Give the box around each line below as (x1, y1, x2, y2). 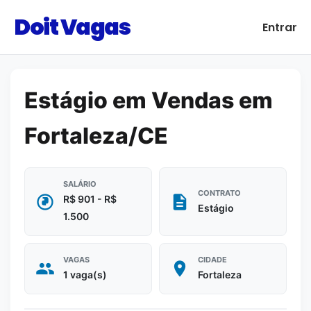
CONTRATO (198, 187, 241, 198)
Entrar (262, 19, 297, 35)
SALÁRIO (63, 179, 96, 189)
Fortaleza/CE (24, 122, 168, 149)
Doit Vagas (14, 11, 130, 42)
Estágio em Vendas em (24, 87, 273, 114)
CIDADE (198, 255, 227, 264)
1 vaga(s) (63, 269, 107, 280)
